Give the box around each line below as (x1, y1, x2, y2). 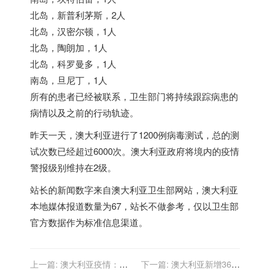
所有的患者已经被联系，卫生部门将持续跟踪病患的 (30, 90, 238, 102)
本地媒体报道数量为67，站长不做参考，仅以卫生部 (30, 199, 239, 212)
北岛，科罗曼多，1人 (30, 57, 116, 70)
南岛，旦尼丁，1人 (30, 74, 107, 86)
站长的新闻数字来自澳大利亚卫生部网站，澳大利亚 (30, 183, 238, 196)
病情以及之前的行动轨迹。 (30, 106, 139, 119)
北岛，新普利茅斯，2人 (30, 8, 125, 21)
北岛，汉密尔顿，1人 (30, 25, 116, 37)
